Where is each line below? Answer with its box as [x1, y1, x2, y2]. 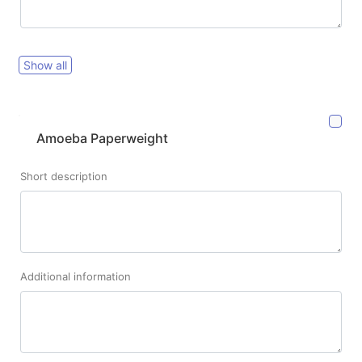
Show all [23, 57, 67, 72]
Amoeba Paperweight [36, 129, 168, 146]
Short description [20, 169, 107, 183]
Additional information [20, 269, 131, 283]
